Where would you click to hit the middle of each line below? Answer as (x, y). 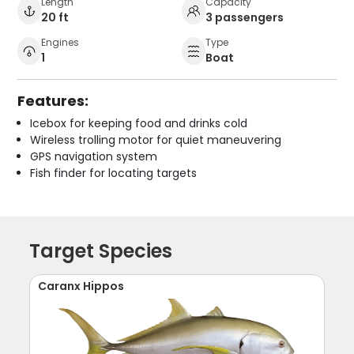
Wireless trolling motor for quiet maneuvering (156, 139)
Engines (60, 42)
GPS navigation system (94, 156)
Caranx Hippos (81, 286)
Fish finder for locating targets (114, 173)
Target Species (101, 250)
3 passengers (245, 17)
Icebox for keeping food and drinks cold (139, 123)
